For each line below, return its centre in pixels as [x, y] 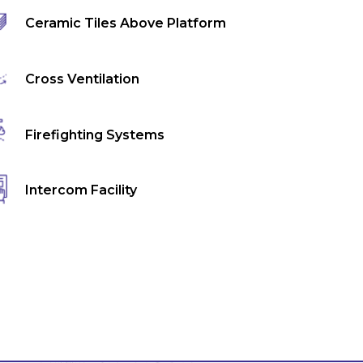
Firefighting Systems [95, 135]
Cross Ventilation [83, 79]
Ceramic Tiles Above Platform [126, 23]
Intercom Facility [81, 190]
